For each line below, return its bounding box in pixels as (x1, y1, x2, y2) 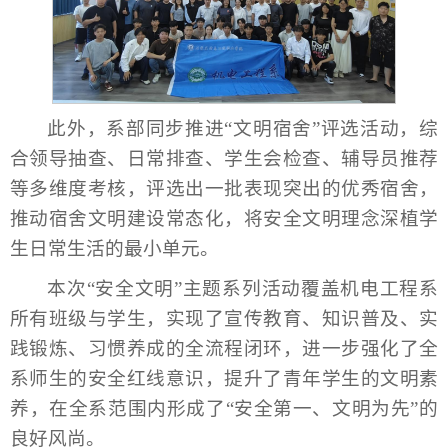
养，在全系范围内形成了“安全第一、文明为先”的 (10, 397, 438, 419)
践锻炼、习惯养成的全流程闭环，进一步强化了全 (10, 337, 438, 359)
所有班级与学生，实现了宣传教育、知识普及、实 (10, 307, 438, 329)
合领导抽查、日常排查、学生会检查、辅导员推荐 (10, 147, 438, 169)
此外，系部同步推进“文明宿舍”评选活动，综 (47, 117, 438, 139)
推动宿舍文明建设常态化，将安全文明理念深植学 (10, 207, 438, 229)
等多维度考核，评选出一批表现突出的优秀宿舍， (10, 177, 438, 199)
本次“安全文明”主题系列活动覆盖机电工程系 (47, 277, 438, 299)
